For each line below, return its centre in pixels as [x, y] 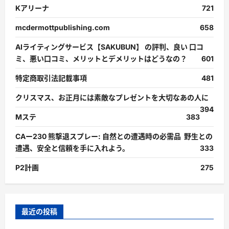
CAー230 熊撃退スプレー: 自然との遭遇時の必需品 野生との [114, 136]
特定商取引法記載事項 [51, 78]
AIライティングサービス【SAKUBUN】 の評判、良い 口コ [109, 47]
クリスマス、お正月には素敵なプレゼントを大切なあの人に [112, 97]
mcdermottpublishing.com [63, 27]
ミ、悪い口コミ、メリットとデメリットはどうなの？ [101, 58]
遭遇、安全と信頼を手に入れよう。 [72, 148]
